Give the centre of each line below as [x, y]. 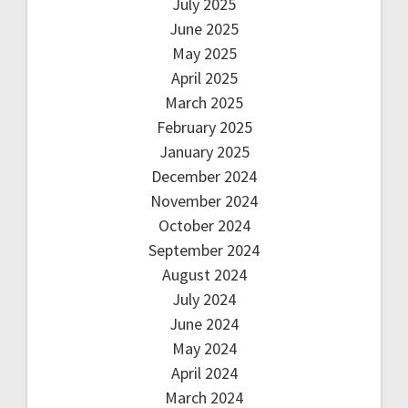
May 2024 [204, 348]
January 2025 [204, 151]
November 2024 [204, 200]
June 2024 [204, 323]
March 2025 [204, 102]
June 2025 [204, 28]
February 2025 [204, 127]
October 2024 [204, 225]
